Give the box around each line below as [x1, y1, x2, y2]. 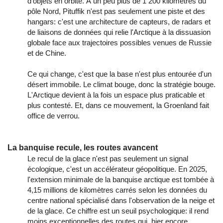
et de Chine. [27, 49, 66, 58]
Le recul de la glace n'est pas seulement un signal [27, 154, 188, 163]
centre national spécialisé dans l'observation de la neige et [27, 196, 215, 205]
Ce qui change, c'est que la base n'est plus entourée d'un [27, 70, 212, 79]
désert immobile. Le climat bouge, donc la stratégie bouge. [27, 80, 216, 89]
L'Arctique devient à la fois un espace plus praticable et [27, 91, 205, 100]
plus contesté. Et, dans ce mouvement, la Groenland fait [27, 101, 209, 110]
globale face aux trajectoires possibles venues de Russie [27, 38, 212, 47]
